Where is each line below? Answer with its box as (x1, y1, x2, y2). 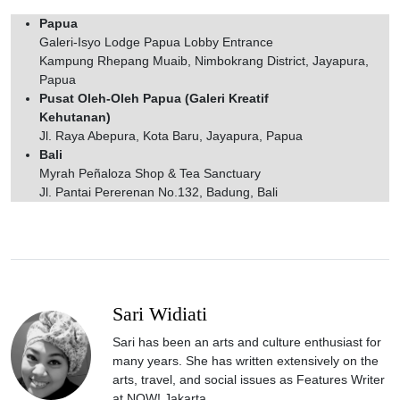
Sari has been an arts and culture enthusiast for (112, 334, 381, 349)
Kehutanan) (39, 109, 111, 124)
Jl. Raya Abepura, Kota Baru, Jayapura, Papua (39, 128, 303, 143)
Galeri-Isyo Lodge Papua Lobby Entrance (39, 34, 273, 49)
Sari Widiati (112, 303, 207, 325)
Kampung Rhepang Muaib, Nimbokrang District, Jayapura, (39, 53, 369, 68)
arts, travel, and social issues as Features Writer (112, 371, 385, 387)
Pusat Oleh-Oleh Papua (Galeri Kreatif (39, 90, 269, 105)
